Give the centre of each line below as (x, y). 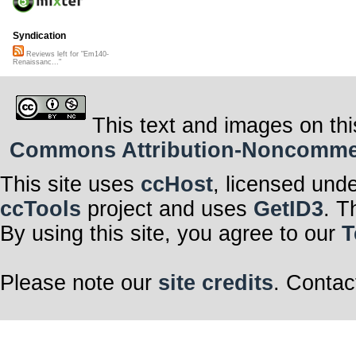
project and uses (167, 209)
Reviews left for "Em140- (66, 54)
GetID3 (288, 209)
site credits (216, 282)
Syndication (39, 36)
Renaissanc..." (37, 62)
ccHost (177, 184)
